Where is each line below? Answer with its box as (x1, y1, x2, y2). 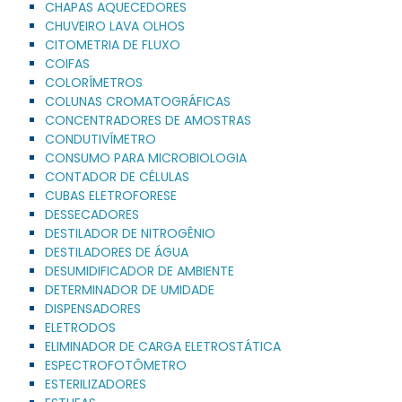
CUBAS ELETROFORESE (45, 186, 177, 205)
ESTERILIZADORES (45, 374, 146, 393)
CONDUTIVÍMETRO (45, 129, 156, 148)
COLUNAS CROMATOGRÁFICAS (45, 92, 231, 110)
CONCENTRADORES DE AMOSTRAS (45, 110, 251, 129)
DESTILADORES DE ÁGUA (45, 242, 188, 261)
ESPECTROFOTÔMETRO (45, 355, 187, 374)
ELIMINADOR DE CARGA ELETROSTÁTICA (45, 336, 281, 355)
